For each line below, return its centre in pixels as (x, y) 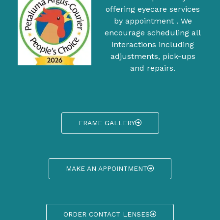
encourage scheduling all (153, 32)
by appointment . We (153, 21)
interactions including (153, 44)
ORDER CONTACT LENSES (107, 214)
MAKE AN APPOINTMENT (107, 168)
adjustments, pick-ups (153, 56)
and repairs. (153, 68)
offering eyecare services (153, 9)
